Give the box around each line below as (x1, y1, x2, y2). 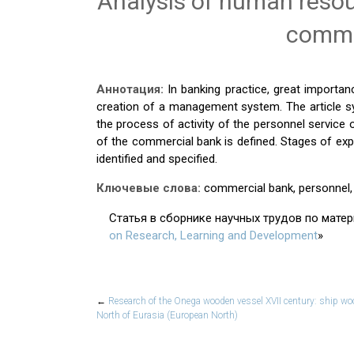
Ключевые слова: (96, 181, 204, 195)
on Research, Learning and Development (109, 228, 318, 243)
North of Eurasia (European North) (96, 310, 238, 321)
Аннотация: (96, 82, 168, 96)
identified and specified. (96, 152, 217, 166)
